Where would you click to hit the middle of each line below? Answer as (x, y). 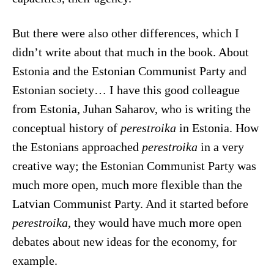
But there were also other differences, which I (125, 33)
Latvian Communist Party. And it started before (130, 204)
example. (36, 261)
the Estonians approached (77, 147)
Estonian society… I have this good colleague (126, 90)
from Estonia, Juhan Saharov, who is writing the (131, 109)
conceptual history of (66, 128)
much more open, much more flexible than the (127, 185)
